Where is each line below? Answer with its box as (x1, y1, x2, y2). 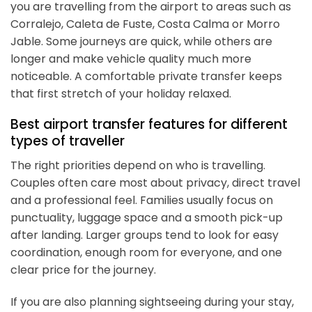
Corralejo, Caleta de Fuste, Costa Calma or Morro (10, 15, 280, 32)
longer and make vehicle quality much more (10, 50, 251, 67)
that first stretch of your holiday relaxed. (10, 85, 231, 102)
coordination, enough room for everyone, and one (10, 244, 282, 260)
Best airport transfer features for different (10, 115, 288, 134)
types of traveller (10, 132, 125, 151)
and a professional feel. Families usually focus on (10, 192, 273, 208)
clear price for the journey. (10, 261, 156, 278)
